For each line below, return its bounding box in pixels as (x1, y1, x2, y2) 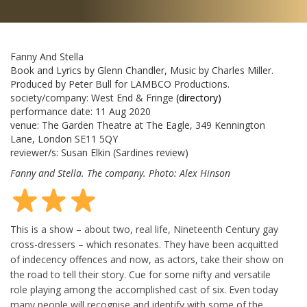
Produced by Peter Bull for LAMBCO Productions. (10, 77, 230, 90)
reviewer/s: (10, 146, 61, 159)
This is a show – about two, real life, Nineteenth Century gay (10, 223, 278, 236)
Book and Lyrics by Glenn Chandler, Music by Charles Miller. (10, 64, 273, 77)
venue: (10, 119, 42, 132)
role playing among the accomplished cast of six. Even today (10, 283, 278, 296)
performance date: (10, 105, 95, 118)
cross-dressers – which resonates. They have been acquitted (10, 238, 278, 251)
